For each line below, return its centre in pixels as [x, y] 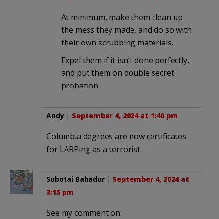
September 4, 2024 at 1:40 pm [125, 116]
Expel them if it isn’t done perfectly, [125, 60]
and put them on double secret [118, 73]
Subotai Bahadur [76, 179]
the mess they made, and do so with [126, 30]
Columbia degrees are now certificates [116, 137]
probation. [80, 86]
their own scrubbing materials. [117, 43]
